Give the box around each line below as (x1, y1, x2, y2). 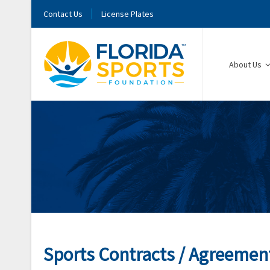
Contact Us (43, 8, 83, 20)
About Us (229, 59, 262, 71)
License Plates (101, 8, 154, 20)
